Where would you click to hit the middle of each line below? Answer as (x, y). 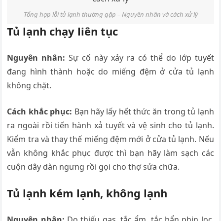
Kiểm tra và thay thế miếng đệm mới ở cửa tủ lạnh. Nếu (110, 139)
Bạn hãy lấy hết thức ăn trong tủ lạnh (143, 112)
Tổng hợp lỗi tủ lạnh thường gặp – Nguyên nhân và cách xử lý (110, 14)
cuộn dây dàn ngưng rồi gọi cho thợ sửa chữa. (93, 167)
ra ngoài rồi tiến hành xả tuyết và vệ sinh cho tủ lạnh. (110, 126)
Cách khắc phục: (40, 112)
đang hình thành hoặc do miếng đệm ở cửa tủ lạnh (110, 72)
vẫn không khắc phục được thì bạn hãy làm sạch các (110, 153)
